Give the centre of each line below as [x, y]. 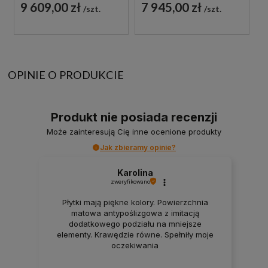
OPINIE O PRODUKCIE [66, 74]
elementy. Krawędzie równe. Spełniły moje [135, 234]
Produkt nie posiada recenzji [134, 117]
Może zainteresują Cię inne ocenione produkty [134, 131]
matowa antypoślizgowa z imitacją [135, 213]
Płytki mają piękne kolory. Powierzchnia [135, 202]
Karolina [135, 172]
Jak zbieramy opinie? [138, 147]
